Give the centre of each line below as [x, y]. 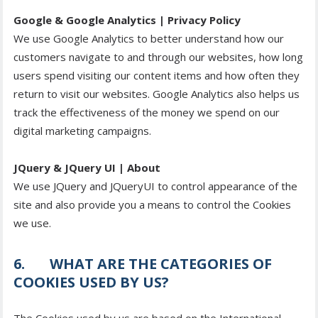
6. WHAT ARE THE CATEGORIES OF [143, 264]
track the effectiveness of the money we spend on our [147, 113]
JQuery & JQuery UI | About [87, 168]
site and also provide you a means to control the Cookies [152, 205]
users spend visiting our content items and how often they [157, 76]
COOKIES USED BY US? [91, 283]
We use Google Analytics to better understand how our [149, 39]
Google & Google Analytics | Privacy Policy [127, 20]
